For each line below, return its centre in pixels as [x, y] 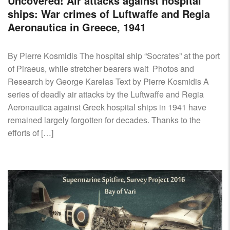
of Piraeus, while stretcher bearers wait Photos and [101, 69]
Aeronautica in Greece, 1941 [77, 27]
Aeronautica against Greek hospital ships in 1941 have [107, 107]
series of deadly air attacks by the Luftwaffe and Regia [106, 94]
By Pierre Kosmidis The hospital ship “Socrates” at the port [114, 56]
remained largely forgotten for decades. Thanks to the [104, 120]
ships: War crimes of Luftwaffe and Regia [109, 14]
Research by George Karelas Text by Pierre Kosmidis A [108, 82]
